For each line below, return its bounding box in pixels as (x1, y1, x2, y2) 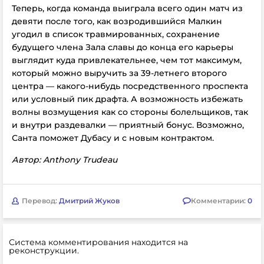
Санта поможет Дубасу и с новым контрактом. (12, 132, 214, 143)
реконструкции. (9, 245, 79, 256)
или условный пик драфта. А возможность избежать (12, 93, 243, 104)
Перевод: (22, 196, 59, 205)
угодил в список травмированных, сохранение (12, 28, 220, 39)
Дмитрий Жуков (59, 196, 120, 205)
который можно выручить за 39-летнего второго (12, 67, 227, 78)
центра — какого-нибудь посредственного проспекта (12, 80, 248, 91)
